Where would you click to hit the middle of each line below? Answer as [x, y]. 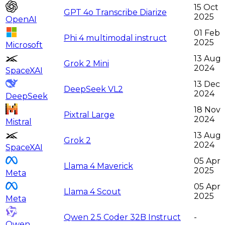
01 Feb [207, 33]
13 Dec [207, 84]
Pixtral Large [89, 115]
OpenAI [21, 20]
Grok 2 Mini [86, 64]
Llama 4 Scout [92, 192]
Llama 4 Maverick [98, 166]
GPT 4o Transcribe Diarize [115, 13]
